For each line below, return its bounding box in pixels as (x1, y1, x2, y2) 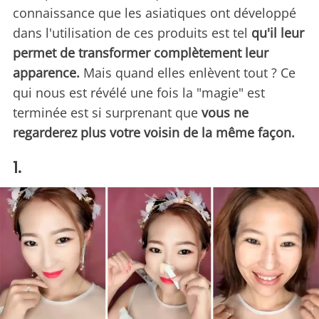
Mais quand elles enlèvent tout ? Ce (80, 64, 296, 82)
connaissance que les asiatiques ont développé (13, 4, 296, 22)
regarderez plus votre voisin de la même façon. (13, 124, 295, 142)
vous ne (202, 104, 249, 122)
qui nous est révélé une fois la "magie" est (13, 84, 265, 102)
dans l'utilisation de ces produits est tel (13, 24, 251, 42)
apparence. (13, 64, 80, 82)
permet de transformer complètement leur (13, 44, 268, 62)
